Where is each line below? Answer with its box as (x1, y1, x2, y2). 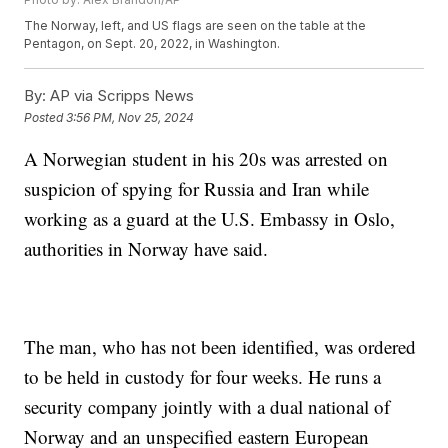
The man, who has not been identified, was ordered (24, 334, 417, 360)
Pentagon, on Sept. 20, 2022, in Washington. (24, 36, 281, 52)
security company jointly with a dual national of (24, 394, 391, 420)
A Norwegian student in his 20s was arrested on (24, 146, 389, 172)
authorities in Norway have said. (24, 236, 269, 262)
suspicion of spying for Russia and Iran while (24, 176, 370, 202)
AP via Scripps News (46, 86, 195, 106)
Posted (24, 109, 67, 125)
